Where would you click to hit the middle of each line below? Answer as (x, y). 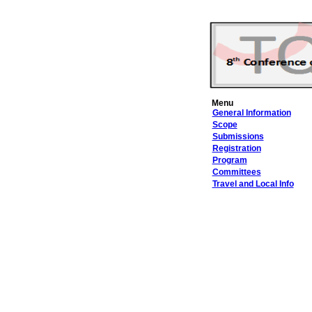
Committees (236, 172)
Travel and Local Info (253, 184)
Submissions (238, 136)
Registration (236, 148)
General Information (251, 113)
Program (229, 160)
